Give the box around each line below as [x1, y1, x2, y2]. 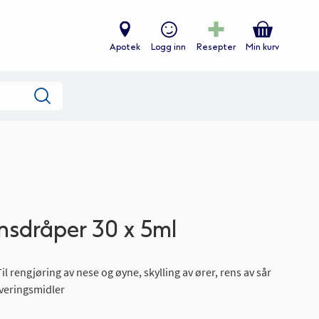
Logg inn [151, 41, 186, 52]
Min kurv [246, 42, 279, 53]
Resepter [197, 42, 236, 52]
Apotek [110, 41, 140, 52]
